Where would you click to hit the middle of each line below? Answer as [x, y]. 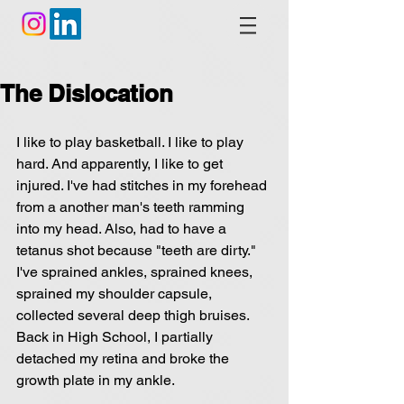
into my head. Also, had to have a [123, 229]
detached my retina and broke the [124, 358]
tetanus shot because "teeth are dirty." [138, 250]
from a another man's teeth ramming [132, 207]
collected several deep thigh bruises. [134, 315]
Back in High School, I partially [116, 337]
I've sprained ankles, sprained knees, [136, 272]
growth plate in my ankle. [96, 380]
